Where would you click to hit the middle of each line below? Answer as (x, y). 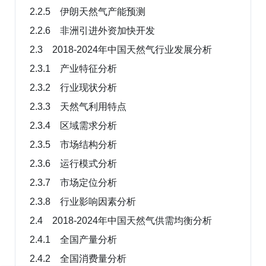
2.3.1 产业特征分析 (73, 68)
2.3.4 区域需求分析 (73, 125)
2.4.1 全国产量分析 (73, 239)
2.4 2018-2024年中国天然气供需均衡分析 (121, 220)
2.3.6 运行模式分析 (73, 163)
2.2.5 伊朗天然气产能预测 (88, 11)
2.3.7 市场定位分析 (73, 182)
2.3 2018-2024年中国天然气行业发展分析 (121, 49)
